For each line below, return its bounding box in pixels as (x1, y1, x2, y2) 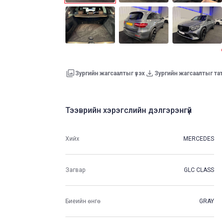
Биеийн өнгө (65, 197, 101, 205)
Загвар (65, 166, 85, 173)
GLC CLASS (184, 166, 214, 173)
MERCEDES (183, 135, 214, 142)
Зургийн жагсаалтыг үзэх (75, 70, 145, 77)
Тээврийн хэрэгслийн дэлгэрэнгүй (65, 106, 192, 115)
